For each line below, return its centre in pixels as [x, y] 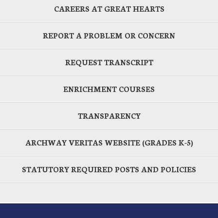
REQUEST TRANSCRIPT [109, 62]
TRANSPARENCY [109, 116]
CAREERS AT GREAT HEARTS [109, 9]
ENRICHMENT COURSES [109, 89]
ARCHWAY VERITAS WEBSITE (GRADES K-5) [109, 143]
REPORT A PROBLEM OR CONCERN [109, 36]
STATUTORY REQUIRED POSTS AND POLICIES [109, 169]
